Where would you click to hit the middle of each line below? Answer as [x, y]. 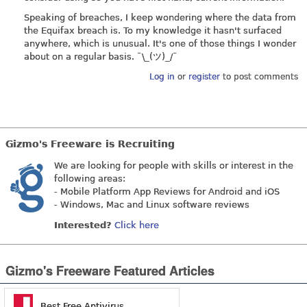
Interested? [83, 225]
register [204, 76]
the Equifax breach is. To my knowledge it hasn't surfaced [153, 31]
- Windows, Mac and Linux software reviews [152, 205]
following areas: [90, 179]
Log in [162, 76]
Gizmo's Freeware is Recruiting [90, 144]
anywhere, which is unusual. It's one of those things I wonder [160, 44]
